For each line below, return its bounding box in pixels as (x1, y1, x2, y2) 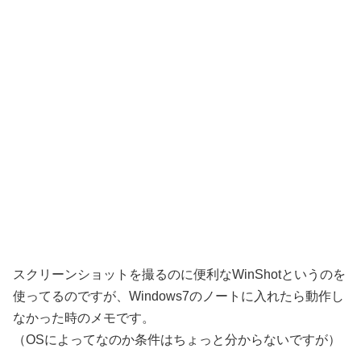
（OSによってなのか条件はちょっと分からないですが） (13, 332, 341, 346)
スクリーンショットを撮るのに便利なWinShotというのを (13, 267, 346, 281)
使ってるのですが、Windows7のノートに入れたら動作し (13, 288, 344, 303)
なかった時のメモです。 (13, 310, 155, 325)
